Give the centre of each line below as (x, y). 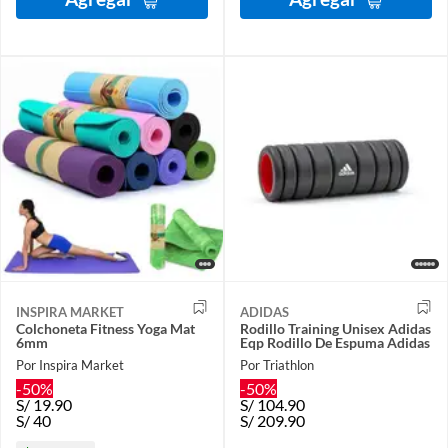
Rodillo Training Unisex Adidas (335, 329)
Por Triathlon (277, 364)
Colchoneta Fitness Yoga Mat (105, 329)
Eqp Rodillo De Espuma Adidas (335, 343)
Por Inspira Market (70, 364)
